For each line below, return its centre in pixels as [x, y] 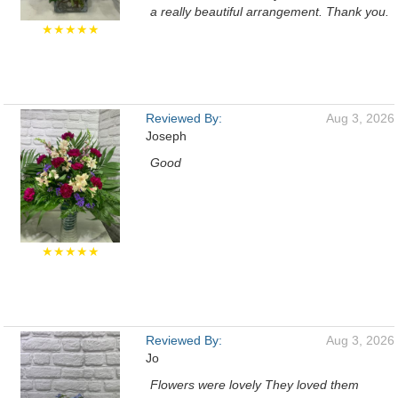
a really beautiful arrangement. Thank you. [270, 12]
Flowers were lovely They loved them [255, 385]
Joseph [166, 136]
